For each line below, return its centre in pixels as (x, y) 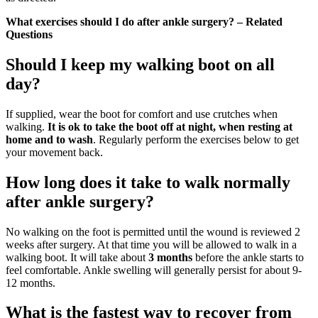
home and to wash (49, 139)
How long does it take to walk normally (148, 182)
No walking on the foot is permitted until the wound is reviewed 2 (153, 231)
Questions (29, 34)
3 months (170, 257)
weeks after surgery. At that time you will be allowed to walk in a (151, 244)
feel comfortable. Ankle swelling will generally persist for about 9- (154, 270)
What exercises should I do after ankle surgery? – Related (144, 21)
